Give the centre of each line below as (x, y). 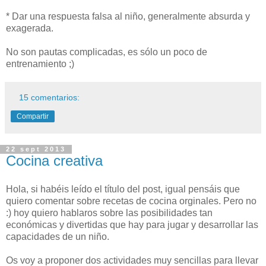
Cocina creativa (54, 161)
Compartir (33, 117)
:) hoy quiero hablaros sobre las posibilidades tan (109, 213)
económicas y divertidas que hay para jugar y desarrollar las (132, 225)
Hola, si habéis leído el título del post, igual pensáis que (123, 189)
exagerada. (30, 28)
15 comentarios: (50, 98)
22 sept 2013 (36, 149)
